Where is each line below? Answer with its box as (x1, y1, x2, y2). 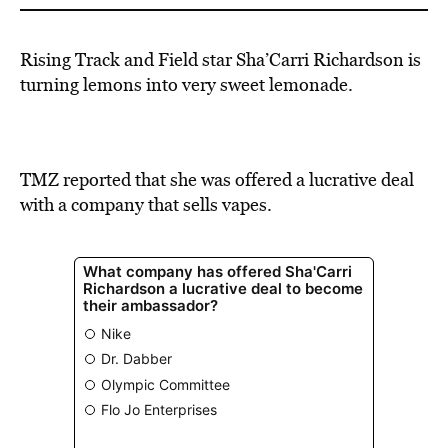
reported (63, 167, 131, 192)
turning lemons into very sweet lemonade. (20, 72, 353, 97)
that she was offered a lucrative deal (131, 167, 414, 192)
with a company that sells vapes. (20, 192, 276, 217)
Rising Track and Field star (20, 47, 236, 72)
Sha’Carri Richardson (236, 47, 404, 72)
